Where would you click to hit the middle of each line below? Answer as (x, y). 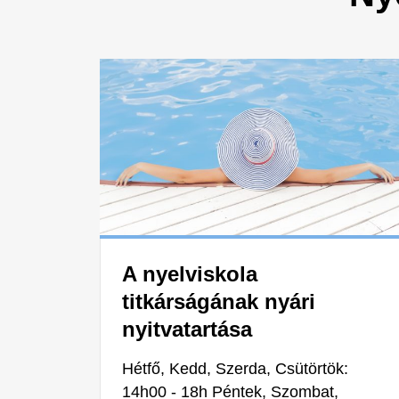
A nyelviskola (190, 274)
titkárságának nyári (219, 302)
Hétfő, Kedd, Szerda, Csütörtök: (235, 369)
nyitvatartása (187, 330)
